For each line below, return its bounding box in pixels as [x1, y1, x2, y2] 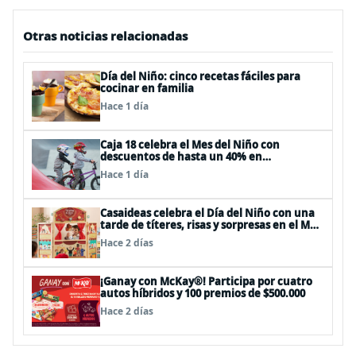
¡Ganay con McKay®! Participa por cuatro [100, 274, 312, 288]
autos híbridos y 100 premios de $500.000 [100, 286, 305, 300]
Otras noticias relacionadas [23, 28, 188, 44]
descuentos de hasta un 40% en [100, 149, 262, 164]
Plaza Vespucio [100, 230, 176, 244]
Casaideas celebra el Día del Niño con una [100, 206, 315, 220]
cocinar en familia [100, 81, 194, 95]
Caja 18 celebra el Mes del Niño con [100, 137, 280, 152]
